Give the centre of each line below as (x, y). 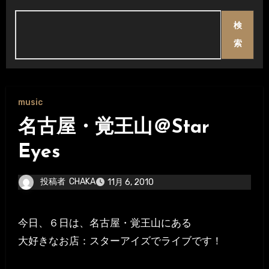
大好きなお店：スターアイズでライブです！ (120, 241)
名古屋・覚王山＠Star (113, 128)
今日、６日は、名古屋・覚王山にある (110, 223)
